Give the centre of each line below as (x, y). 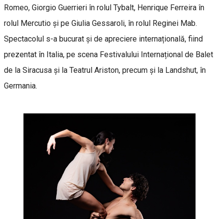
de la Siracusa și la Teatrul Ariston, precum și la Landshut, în (105, 70)
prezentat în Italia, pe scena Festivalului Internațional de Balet (109, 54)
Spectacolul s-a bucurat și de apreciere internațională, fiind (103, 39)
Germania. (21, 86)
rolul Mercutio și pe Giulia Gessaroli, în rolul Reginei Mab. (100, 23)
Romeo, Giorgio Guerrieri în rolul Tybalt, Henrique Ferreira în (104, 7)
